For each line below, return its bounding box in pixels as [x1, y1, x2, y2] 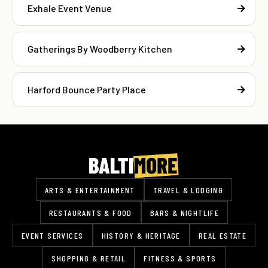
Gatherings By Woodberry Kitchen [28, 42, 172, 54]
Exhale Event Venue [28, 2, 112, 14]
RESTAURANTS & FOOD [48, 208, 132, 218]
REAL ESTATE [198, 230, 247, 240]
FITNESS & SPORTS [144, 253, 217, 263]
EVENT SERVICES [21, 230, 84, 240]
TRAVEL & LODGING [153, 185, 224, 195]
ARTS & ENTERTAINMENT [44, 185, 135, 195]
